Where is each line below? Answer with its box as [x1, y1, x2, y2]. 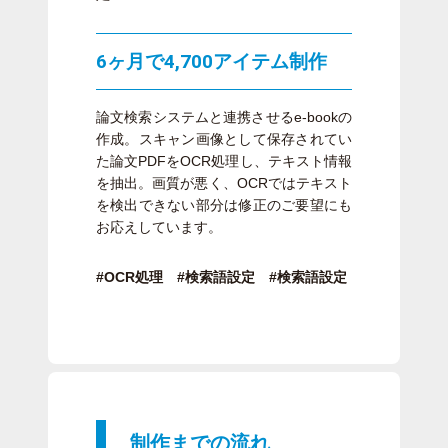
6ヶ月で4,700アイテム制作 [96, 50, 327, 74]
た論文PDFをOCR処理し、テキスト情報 [96, 153, 352, 170]
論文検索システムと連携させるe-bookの [96, 109, 352, 126]
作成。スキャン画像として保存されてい [96, 131, 352, 148]
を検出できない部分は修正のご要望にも [96, 197, 352, 214]
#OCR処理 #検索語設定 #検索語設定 [96, 269, 347, 286]
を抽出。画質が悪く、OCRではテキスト [96, 175, 352, 192]
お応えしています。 [96, 219, 222, 236]
